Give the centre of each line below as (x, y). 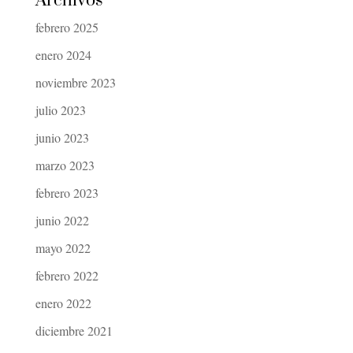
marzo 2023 (65, 165)
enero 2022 (63, 303)
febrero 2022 (67, 276)
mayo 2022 (63, 248)
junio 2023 (62, 138)
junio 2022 (62, 221)
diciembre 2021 (74, 331)
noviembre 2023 (75, 83)
